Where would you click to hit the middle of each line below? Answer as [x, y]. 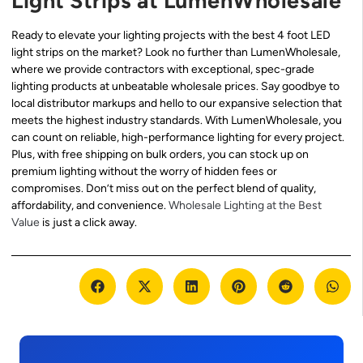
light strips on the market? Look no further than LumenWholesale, [176, 53]
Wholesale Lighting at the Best [245, 206]
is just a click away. [88, 223]
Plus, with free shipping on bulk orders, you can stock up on [160, 155]
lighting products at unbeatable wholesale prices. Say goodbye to [175, 87]
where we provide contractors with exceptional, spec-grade [163, 70]
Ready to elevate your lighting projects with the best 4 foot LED [171, 36]
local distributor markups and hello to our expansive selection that [177, 104]
